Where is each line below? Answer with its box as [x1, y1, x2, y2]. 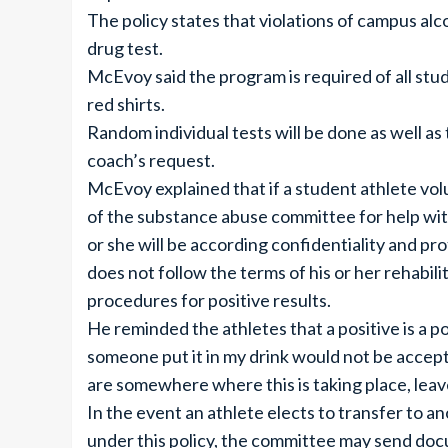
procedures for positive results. [87, 289, 331, 311]
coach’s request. [87, 149, 215, 171]
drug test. [87, 37, 163, 59]
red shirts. [87, 93, 165, 115]
